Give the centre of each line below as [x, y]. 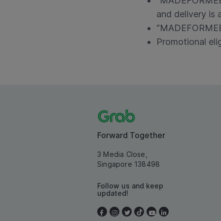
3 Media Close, [122, 154]
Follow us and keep [130, 185]
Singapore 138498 [129, 164]
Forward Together [131, 135]
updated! [113, 193]
